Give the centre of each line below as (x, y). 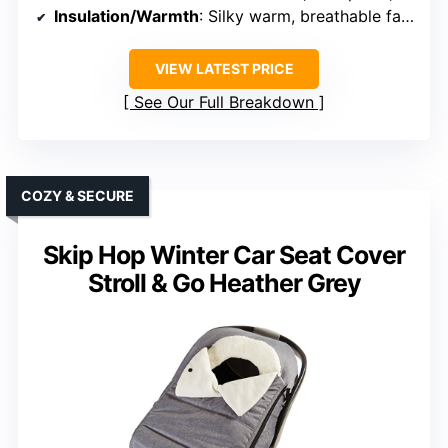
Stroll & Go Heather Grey (224, 283)
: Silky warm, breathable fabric (300, 16)
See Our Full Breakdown (224, 102)
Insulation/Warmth (126, 16)
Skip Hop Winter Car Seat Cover (224, 255)
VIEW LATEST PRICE (224, 69)
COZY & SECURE (77, 196)
